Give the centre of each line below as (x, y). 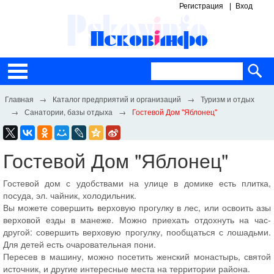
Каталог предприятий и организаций (117, 99)
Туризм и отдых (228, 99)
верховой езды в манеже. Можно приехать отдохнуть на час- (137, 220)
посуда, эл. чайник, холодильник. (70, 195)
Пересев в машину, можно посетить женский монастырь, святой (137, 256)
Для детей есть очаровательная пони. (80, 244)
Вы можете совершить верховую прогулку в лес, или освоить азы (137, 207)
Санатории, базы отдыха (68, 112)
